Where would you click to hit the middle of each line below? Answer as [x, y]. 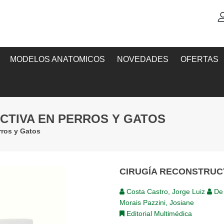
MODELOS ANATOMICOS [57, 59]
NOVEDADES [142, 59]
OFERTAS [199, 59]
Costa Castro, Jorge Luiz [166, 191]
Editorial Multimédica [158, 213]
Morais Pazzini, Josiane [157, 202]
